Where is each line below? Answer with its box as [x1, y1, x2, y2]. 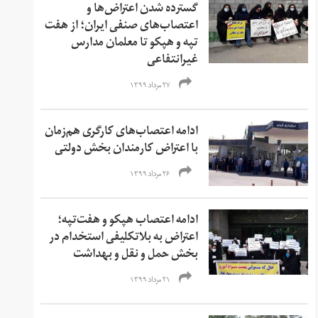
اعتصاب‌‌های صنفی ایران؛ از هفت [45, 13, 199, 40]
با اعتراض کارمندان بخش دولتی [55, 136, 199, 163]
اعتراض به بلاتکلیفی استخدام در [49, 225, 199, 251]
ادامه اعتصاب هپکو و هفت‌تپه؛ [57, 208, 199, 234]
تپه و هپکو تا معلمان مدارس [71, 31, 199, 57]
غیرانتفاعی [147, 48, 199, 74]
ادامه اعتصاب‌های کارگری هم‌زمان [45, 119, 199, 146]
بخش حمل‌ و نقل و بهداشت [73, 242, 199, 268]
